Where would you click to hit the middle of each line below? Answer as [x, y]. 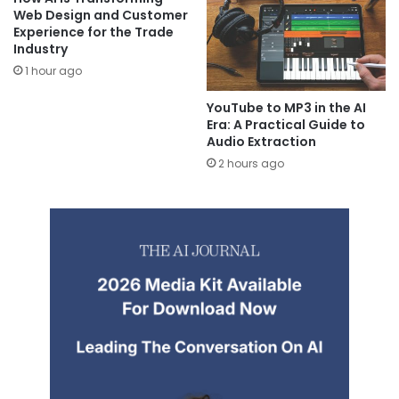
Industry [41, 49]
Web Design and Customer [101, 15]
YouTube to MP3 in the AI [286, 108]
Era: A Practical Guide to [286, 125]
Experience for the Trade [94, 32]
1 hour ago [53, 70]
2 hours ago [251, 164]
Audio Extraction [261, 142]
